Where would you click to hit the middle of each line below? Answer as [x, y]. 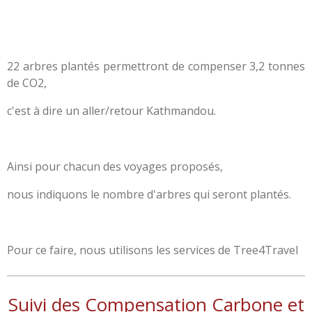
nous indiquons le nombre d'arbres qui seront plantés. [149, 194]
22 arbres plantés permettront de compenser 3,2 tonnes [156, 66]
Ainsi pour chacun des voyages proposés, [115, 166]
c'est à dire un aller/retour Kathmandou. [111, 110]
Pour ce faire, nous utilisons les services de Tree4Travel [153, 250]
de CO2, [27, 83]
